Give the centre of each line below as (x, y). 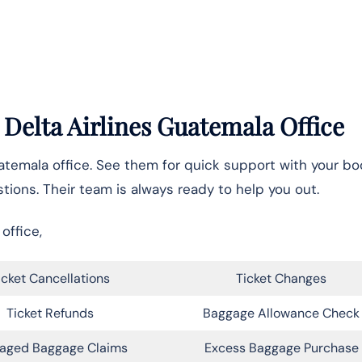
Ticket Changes (281, 278)
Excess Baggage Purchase (281, 347)
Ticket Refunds (50, 313)
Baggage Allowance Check (281, 313)
